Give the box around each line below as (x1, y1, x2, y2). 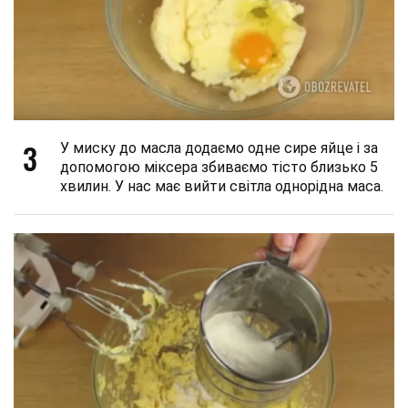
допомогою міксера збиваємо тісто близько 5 (60, 158, 378, 177)
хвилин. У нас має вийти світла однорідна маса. (60, 178, 383, 196)
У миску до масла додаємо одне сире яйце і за (60, 139, 378, 158)
